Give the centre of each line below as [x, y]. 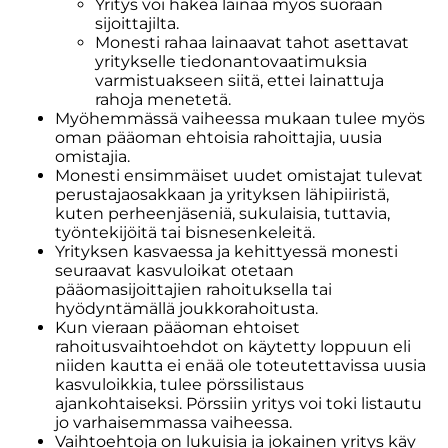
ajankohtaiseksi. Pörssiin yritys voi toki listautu [238, 403]
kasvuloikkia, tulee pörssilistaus [179, 384]
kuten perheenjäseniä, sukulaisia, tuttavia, [222, 213]
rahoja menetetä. [163, 99]
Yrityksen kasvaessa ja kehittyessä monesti [226, 251]
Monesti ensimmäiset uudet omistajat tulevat [239, 175]
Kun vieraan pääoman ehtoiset [177, 327]
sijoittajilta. [137, 23]
